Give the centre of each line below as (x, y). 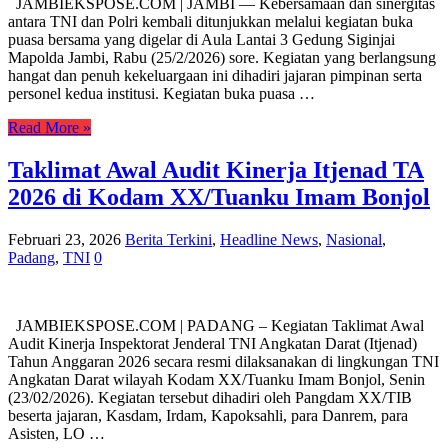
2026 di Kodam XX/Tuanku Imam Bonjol (219, 197)
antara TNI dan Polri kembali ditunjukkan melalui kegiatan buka (210, 22)
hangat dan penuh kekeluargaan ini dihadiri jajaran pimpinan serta (215, 76)
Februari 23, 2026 (64, 240)
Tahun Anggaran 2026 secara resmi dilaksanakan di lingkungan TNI (223, 362)
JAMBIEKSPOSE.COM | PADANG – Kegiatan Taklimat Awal (216, 326)
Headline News (269, 240)
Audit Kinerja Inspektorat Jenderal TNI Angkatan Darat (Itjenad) (212, 344)
